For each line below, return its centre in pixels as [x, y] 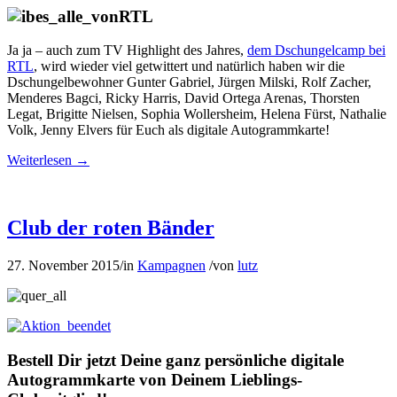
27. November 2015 [63, 266]
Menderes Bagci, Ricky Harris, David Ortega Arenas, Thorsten [183, 98]
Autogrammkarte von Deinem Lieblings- [155, 379]
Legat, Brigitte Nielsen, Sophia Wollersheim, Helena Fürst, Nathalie [197, 114]
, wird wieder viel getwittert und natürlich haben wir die [189, 66]
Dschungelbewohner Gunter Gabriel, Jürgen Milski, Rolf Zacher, [189, 82]
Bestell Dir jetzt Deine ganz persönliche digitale [175, 360]
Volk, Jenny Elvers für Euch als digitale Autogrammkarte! [168, 130]
